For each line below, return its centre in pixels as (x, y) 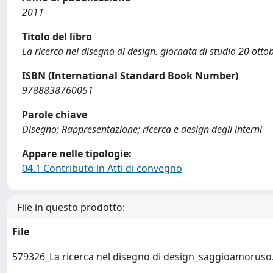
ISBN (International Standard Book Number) (130, 76)
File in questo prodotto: (71, 207)
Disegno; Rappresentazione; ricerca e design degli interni (142, 129)
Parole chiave (55, 115)
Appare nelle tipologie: (77, 154)
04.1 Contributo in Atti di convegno (102, 168)
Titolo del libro (57, 37)
